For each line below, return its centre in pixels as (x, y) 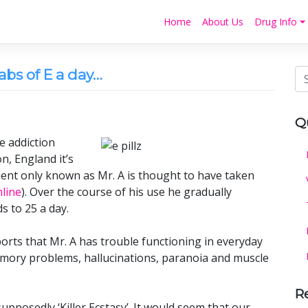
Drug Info (276, 22)
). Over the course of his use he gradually (126, 191)
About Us (223, 22)
